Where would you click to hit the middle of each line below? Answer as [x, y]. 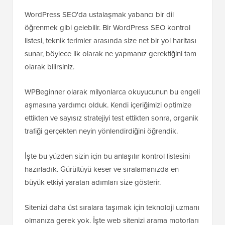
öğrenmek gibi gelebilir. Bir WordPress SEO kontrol [107, 28]
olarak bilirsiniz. [49, 67]
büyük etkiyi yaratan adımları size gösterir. [93, 182]
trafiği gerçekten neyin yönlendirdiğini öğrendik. [101, 131]
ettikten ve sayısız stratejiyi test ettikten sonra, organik [111, 118]
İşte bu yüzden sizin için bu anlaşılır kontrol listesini [107, 156]
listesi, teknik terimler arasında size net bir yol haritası [110, 41]
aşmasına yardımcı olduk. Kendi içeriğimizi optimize [108, 105]
